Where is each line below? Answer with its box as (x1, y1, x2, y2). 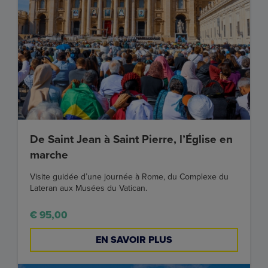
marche (30, 148, 68, 162)
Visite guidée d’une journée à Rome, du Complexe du (30, 171, 229, 182)
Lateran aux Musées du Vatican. (30, 182, 147, 193)
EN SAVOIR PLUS (96, 233, 172, 246)
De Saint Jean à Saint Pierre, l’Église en (30, 132, 233, 146)
